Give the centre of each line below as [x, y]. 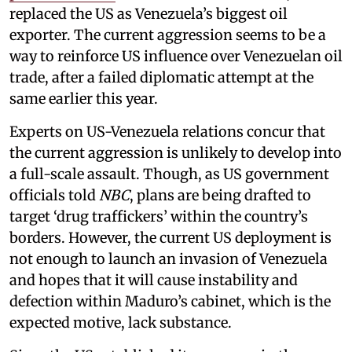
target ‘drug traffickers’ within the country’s [159, 216]
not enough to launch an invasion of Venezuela [169, 258]
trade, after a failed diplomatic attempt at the [161, 77]
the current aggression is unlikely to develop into [176, 152]
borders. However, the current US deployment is [170, 237]
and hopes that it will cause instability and [154, 280]
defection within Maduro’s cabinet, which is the [170, 301]
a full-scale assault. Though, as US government [169, 174]
